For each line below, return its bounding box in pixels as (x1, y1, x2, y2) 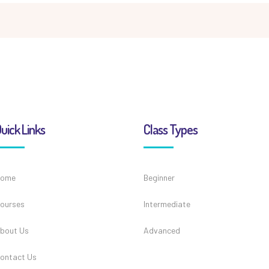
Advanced (144, 225, 180, 235)
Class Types (144, 121, 198, 138)
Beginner (144, 172, 175, 183)
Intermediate (144, 199, 190, 209)
